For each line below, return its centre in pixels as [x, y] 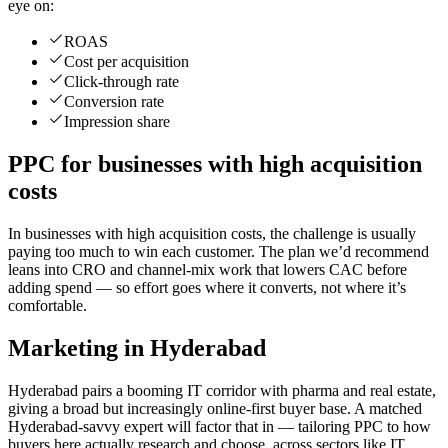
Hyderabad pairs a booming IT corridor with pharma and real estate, [222, 390]
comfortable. [47, 306]
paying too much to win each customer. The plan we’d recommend [218, 252]
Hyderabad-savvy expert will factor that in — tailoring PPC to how [219, 426]
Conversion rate [114, 102]
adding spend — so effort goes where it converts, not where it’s [207, 288]
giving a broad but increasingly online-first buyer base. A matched [215, 408]
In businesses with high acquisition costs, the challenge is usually [212, 234]
